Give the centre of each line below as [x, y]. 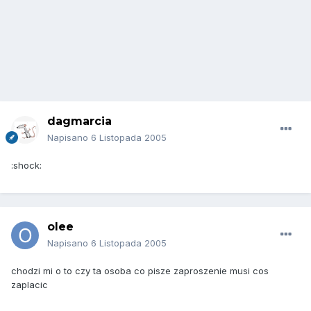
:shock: [26, 166]
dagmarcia [79, 121]
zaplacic [30, 285]
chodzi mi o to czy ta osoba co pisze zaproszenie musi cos [140, 271]
